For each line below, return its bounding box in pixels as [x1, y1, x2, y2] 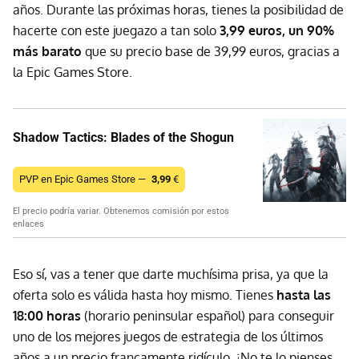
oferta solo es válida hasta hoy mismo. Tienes [13, 287, 276, 304]
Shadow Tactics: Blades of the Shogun [13, 130, 234, 146]
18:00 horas [13, 308, 81, 325]
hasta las [276, 287, 331, 304]
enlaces [13, 219, 44, 230]
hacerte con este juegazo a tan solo [13, 22, 220, 39]
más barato [13, 43, 82, 60]
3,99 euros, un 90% [220, 22, 334, 39]
